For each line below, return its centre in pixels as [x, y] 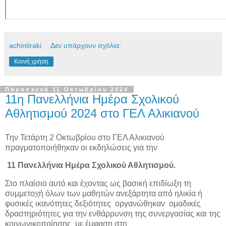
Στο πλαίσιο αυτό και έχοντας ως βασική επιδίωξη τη [98, 184]
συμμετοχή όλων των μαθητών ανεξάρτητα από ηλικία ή [104, 194]
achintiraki [25, 45]
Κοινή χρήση [31, 61]
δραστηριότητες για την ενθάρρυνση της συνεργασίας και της [113, 214]
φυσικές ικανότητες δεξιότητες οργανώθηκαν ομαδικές [103, 204]
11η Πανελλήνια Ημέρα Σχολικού [92, 99]
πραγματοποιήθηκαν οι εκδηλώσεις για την [81, 147]
